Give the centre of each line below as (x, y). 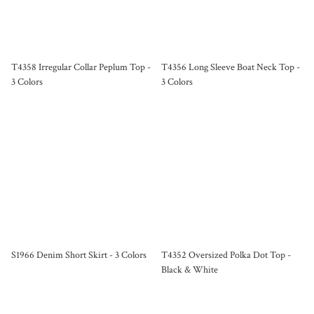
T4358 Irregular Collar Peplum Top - (81, 67)
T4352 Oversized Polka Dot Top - (226, 255)
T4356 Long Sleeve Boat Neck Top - (231, 67)
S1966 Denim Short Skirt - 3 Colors (79, 255)
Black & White (190, 269)
